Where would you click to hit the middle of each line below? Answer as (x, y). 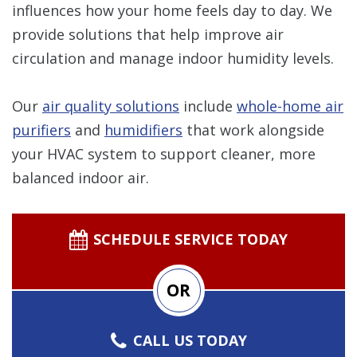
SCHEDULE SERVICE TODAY (190, 239)
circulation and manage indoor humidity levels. (173, 58)
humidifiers (143, 129)
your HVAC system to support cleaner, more (164, 153)
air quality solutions (111, 106)
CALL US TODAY (190, 340)
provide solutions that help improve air (148, 34)
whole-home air (290, 106)
